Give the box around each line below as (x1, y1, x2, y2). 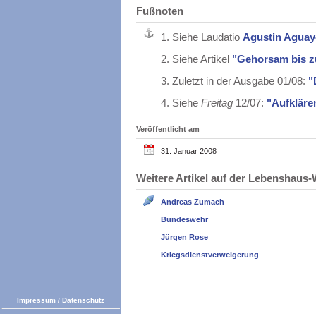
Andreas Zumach (161, 197, 224, 207)
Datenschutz (62, 296, 104, 304)
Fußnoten (136, 5, 183, 18)
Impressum (17, 296, 56, 304)
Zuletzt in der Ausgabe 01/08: (172, 75, 308, 87)
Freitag (201, 97, 233, 109)
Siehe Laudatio (172, 31, 243, 44)
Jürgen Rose (161, 233, 208, 242)
